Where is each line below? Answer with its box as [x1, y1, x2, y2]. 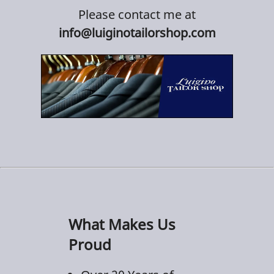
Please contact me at [78, 6, 196, 23]
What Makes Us [68, 213, 176, 234]
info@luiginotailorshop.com [58, 24, 216, 41]
